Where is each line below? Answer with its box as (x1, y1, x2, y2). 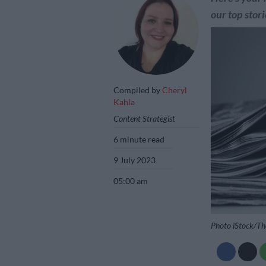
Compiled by (113, 84, 162, 95)
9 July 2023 (113, 154, 156, 165)
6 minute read (113, 134, 165, 144)
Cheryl (162, 84, 187, 95)
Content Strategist (113, 113, 175, 123)
